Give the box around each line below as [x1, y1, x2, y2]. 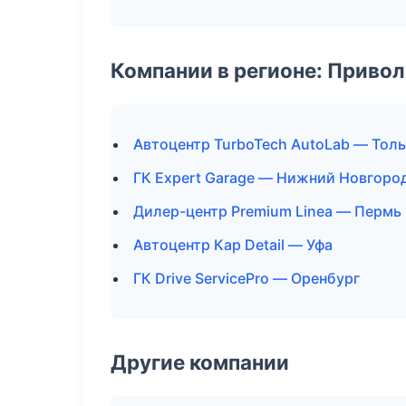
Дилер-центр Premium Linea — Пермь [133, 202, 401, 220]
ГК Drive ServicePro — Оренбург [133, 269, 360, 287]
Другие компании [111, 350, 289, 374]
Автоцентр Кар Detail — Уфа [133, 236, 333, 254]
